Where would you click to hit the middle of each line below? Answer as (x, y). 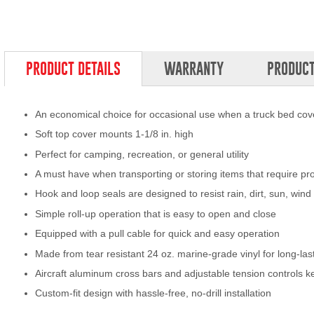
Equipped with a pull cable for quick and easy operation (157, 234)
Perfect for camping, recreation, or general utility (142, 154)
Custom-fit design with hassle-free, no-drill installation (153, 293)
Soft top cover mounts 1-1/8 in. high (114, 134)
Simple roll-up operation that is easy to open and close (156, 213)
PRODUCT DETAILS (73, 68)
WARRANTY (194, 68)
